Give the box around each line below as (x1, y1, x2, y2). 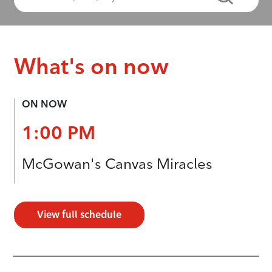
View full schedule (36, 209, 121, 221)
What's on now (13, 53, 169, 80)
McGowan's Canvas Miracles (21, 154, 212, 172)
